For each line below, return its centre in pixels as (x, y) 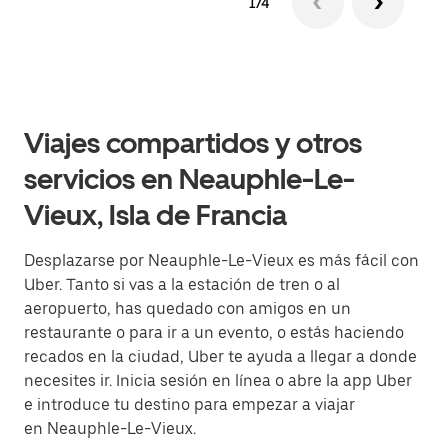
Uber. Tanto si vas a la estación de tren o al (182, 284)
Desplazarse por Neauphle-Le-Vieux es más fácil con (221, 260)
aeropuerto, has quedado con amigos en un (187, 308)
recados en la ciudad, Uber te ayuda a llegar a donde (220, 356)
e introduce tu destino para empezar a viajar (189, 404)
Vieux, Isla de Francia (155, 215)
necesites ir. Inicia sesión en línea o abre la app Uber (218, 380)
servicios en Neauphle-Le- (189, 179)
